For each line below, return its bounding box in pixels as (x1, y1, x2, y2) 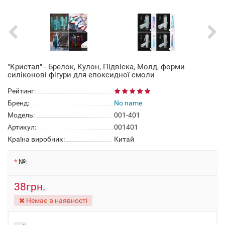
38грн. (14, 181, 46, 193)
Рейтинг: (8, 87, 36, 95)
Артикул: (8, 123, 36, 131)
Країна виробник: (8, 135, 65, 143)
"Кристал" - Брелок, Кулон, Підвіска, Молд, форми (8, 62, 185, 71)
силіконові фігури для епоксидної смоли (8, 70, 155, 79)
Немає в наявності (25, 196, 87, 204)
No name (114, 99, 142, 107)
